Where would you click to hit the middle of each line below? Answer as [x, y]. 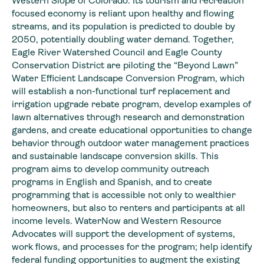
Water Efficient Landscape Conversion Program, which [128, 78]
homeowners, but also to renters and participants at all [128, 207]
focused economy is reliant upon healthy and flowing [123, 13]
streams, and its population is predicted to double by [123, 26]
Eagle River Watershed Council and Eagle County [117, 52]
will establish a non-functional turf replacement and [121, 91]
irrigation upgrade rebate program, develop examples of [131, 104]
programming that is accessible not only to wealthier [124, 194]
